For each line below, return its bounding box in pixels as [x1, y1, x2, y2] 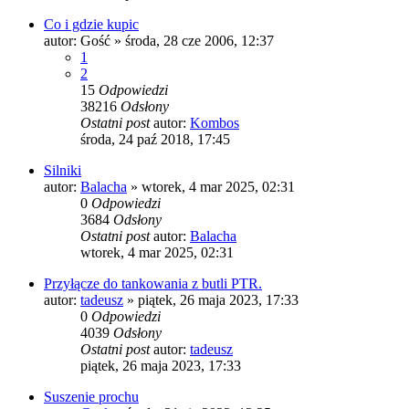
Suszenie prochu [44, 388, 139, 404]
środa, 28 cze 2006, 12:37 [125, 32, 274, 48]
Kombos [190, 114, 239, 131]
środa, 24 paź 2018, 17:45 [80, 131, 230, 147]
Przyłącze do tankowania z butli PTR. [44, 275, 262, 291]
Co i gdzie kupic [44, 16, 139, 32]
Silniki [44, 162, 81, 178]
